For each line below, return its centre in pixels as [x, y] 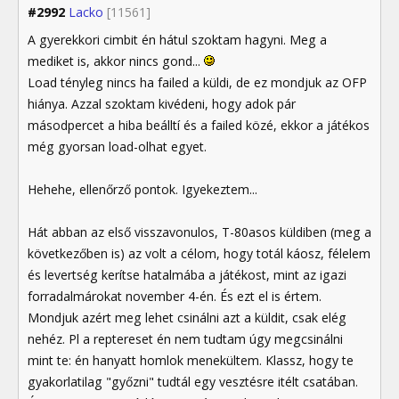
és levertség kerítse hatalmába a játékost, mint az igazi [187, 275]
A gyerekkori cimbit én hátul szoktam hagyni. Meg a [177, 40]
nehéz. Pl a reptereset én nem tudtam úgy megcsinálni [185, 339]
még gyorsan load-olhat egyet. [117, 147]
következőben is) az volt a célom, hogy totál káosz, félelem [199, 254]
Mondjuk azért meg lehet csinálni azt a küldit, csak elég [187, 318]
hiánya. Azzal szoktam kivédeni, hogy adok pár [162, 104]
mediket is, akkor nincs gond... [116, 61]
